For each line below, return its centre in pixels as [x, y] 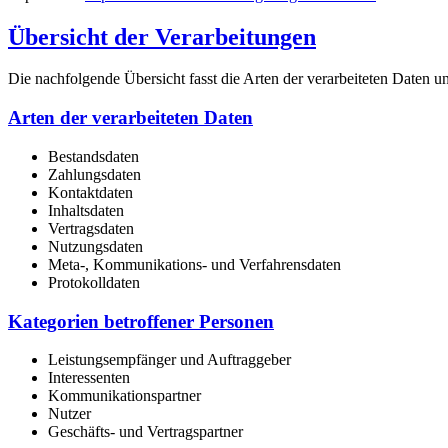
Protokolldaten [94, 282]
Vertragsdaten [91, 228]
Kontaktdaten [90, 192]
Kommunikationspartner [124, 396]
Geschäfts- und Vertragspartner [145, 432]
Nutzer [69, 414]
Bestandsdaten [93, 156]
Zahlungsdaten [94, 174]
